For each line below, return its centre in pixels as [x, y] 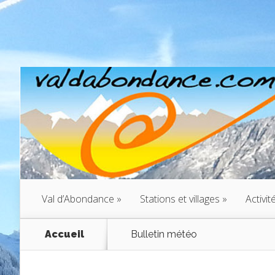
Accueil [64, 234]
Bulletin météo [163, 234]
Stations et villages [180, 199]
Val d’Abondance [78, 199]
